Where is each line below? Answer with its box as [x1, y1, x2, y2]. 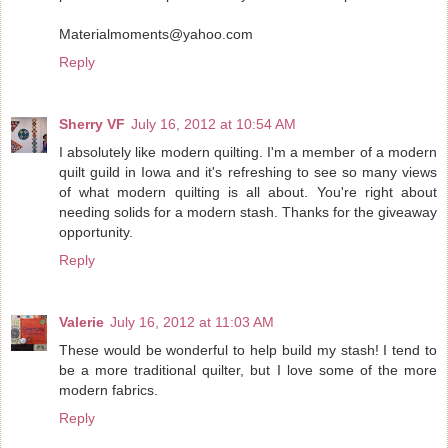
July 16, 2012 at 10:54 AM [131, 115, 296, 132]
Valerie [59, 313, 104, 330]
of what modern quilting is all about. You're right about [59, 183, 437, 200]
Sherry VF [59, 115, 125, 132]
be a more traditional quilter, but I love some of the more [59, 361, 437, 378]
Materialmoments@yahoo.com [59, 26, 253, 42]
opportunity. [59, 223, 133, 240]
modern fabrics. [59, 381, 158, 398]
